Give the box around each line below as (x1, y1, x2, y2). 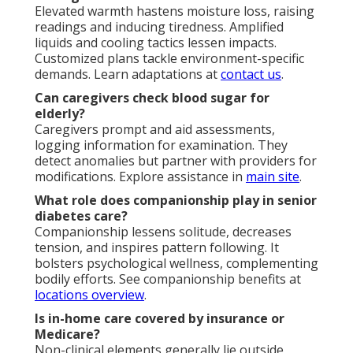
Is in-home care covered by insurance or (35, 309, 284, 327)
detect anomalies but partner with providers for (35, 151, 317, 169)
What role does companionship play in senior (35, 191, 317, 209)
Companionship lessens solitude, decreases (35, 222, 292, 240)
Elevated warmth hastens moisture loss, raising (35, 2, 314, 20)
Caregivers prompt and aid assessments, (35, 120, 275, 138)
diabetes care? (35, 206, 128, 225)
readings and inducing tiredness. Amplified (35, 17, 284, 35)
